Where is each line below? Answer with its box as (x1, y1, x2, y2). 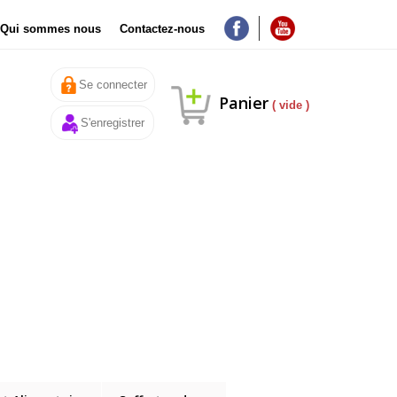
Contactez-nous (120, 22, 205, 35)
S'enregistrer (80, 115, 144, 129)
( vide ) (268, 98, 309, 113)
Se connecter (78, 77, 147, 91)
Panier (218, 92, 269, 114)
